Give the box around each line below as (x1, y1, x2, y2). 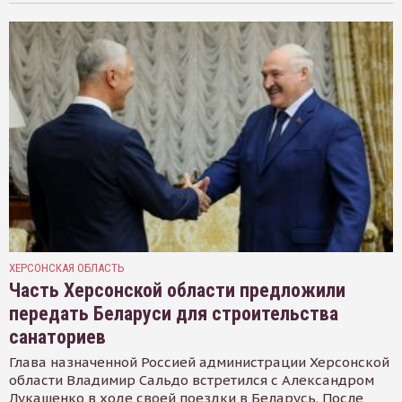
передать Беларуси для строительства (9, 301, 338, 325)
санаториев (9, 325, 106, 348)
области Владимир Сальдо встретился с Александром (9, 371, 374, 389)
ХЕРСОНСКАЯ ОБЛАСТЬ (9, 260, 125, 275)
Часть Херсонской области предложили (9, 278, 345, 301)
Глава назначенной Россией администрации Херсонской (9, 353, 389, 371)
